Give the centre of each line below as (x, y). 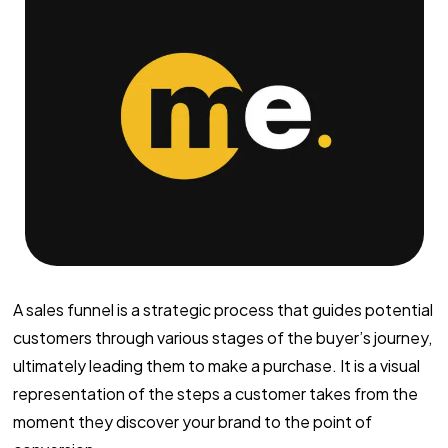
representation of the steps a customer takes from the (215, 393)
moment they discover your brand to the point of (192, 421)
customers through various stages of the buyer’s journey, (222, 337)
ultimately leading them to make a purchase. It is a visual (216, 365)
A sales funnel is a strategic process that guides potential (222, 309)
